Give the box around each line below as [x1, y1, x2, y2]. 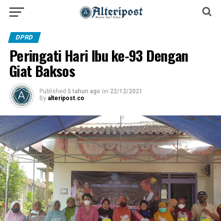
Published [39, 88, 66, 95]
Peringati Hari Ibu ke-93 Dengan [9, 45, 188, 66]
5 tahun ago [67, 88, 100, 95]
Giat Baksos [9, 60, 75, 81]
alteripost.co [47, 95, 84, 102]
